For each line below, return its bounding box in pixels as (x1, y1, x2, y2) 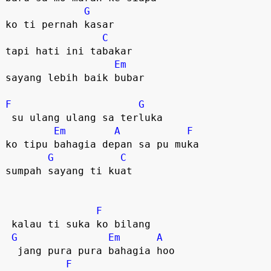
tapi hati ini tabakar (5, 45, 132, 57)
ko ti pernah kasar (5, 18, 114, 30)
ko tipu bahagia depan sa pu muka (5, 138, 211, 150)
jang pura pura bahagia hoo (5, 244, 18, 256)
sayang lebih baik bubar (5, 71, 157, 83)
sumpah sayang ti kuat (5, 165, 145, 177)
